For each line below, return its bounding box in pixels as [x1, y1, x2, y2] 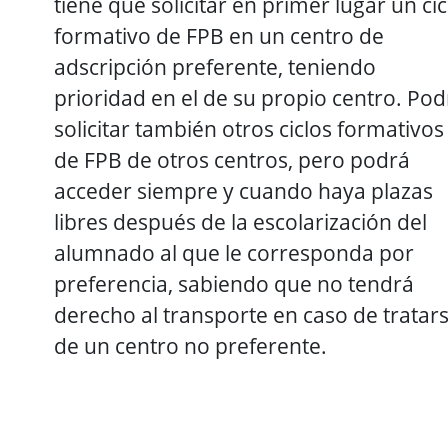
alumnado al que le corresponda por [54, 237, 414, 267]
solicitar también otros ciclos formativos [54, 113, 444, 143]
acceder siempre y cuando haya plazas [54, 175, 433, 205]
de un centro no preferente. [54, 330, 327, 360]
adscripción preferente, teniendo [54, 51, 376, 81]
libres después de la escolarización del [54, 206, 427, 236]
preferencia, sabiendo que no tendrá [54, 268, 414, 298]
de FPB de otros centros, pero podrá [54, 144, 410, 174]
